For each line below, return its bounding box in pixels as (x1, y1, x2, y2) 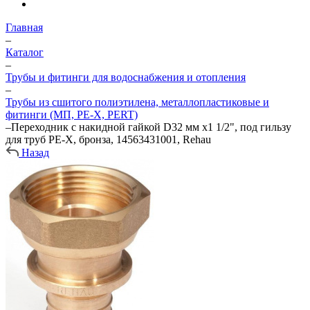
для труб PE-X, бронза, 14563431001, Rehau (6, 134, 211, 145)
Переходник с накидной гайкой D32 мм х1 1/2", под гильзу (11, 121, 291, 133)
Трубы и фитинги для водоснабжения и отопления (6, 71, 246, 83)
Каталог (6, 46, 44, 58)
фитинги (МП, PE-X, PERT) (6, 109, 138, 120)
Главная (6, 21, 43, 33)
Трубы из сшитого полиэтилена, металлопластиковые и (6, 96, 269, 108)
